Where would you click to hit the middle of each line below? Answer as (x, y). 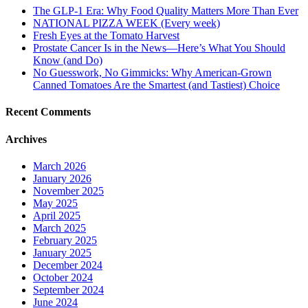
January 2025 (62, 252)
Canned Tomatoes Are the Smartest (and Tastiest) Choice (156, 85)
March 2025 (59, 228)
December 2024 (68, 265)
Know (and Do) (68, 60)
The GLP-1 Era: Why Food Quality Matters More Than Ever (166, 11)
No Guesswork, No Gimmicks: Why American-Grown (152, 73)
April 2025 (57, 215)
